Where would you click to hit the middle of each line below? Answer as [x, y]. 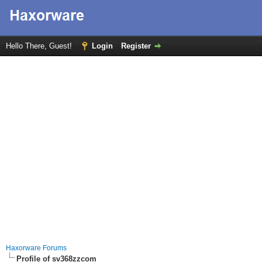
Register [136, 46]
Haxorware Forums [36, 248]
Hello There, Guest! [40, 46]
